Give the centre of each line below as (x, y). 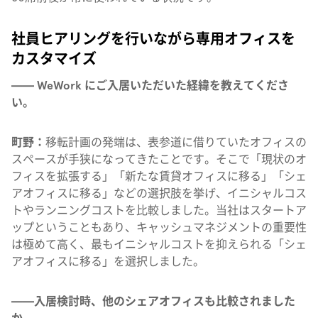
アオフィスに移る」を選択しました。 (108, 262)
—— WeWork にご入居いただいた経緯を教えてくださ (150, 86)
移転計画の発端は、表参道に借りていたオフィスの (176, 142)
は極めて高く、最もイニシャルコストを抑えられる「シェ (159, 245)
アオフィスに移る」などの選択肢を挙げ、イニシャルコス (159, 193)
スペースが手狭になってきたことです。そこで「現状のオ (159, 159)
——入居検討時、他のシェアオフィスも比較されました (153, 301)
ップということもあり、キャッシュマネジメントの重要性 (159, 227)
